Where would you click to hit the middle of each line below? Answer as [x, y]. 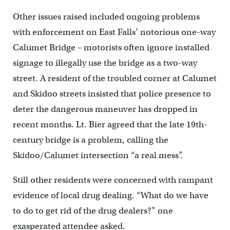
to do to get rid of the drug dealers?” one [93, 211]
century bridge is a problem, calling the [90, 140]
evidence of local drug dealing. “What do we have [110, 196]
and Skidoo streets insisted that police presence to [112, 94]
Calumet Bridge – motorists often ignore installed [111, 48]
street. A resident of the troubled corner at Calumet [114, 79]
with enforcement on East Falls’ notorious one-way [114, 32]
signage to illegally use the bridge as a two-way [105, 63]
